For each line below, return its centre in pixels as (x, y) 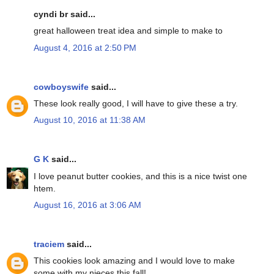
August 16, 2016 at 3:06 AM (87, 205)
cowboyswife (61, 87)
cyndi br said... (65, 14)
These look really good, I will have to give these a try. (136, 103)
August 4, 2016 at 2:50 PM (85, 47)
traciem (49, 244)
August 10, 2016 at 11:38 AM (90, 120)
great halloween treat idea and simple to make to (128, 31)
